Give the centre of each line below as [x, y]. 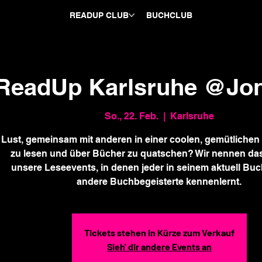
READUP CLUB [99, 15]
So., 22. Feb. [131, 116]
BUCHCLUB [169, 15]
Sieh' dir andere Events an [159, 247]
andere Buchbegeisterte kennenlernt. [159, 182]
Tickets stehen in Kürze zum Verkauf [159, 232]
